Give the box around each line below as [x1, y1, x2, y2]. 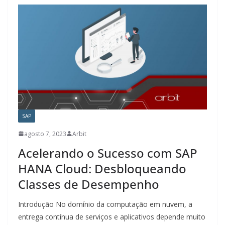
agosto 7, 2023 [24, 129, 66, 138]
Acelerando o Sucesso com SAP [18, 144, 197, 161]
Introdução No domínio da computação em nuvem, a [18, 199, 192, 209]
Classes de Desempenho [18, 175, 159, 192]
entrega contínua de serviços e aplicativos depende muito [18, 211, 205, 221]
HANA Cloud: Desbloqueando [18, 160, 186, 177]
